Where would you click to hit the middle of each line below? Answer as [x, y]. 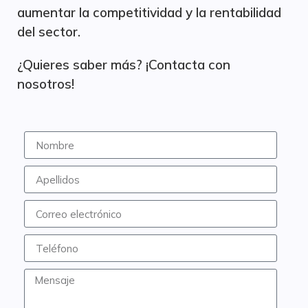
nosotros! [46, 84]
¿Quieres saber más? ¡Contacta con [124, 65]
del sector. [49, 32]
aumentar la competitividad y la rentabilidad [149, 12]
